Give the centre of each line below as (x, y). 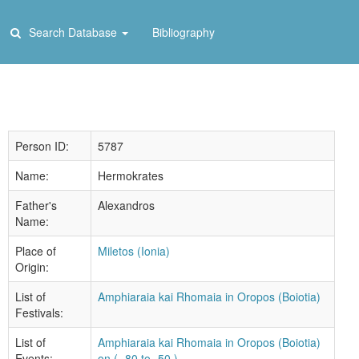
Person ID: (42, 146)
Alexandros (126, 205)
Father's (36, 205)
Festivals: (39, 313)
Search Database (71, 32)
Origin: (32, 267)
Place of (36, 251)
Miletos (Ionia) (134, 251)
